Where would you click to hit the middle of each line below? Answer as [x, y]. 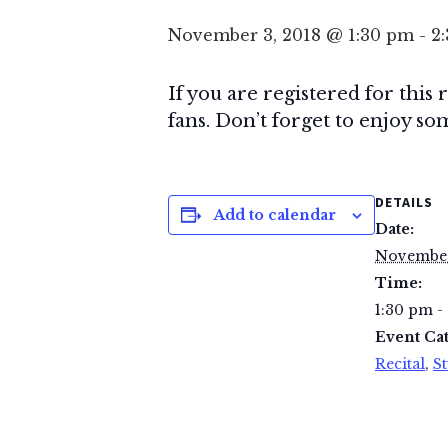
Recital [400, 364]
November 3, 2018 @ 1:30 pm [291, 35]
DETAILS [404, 202]
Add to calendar [275, 215]
